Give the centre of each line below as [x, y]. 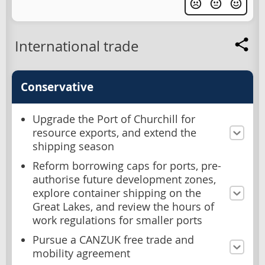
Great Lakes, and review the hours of [123, 207]
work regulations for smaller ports [117, 221]
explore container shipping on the [117, 193]
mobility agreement [81, 254]
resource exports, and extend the [114, 133]
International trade [77, 46]
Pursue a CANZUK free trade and [113, 240]
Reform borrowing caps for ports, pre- [127, 166]
